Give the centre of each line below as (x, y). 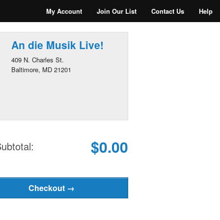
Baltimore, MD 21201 (41, 69)
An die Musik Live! (57, 45)
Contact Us (168, 11)
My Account (64, 11)
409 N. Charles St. (37, 60)
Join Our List (117, 11)
